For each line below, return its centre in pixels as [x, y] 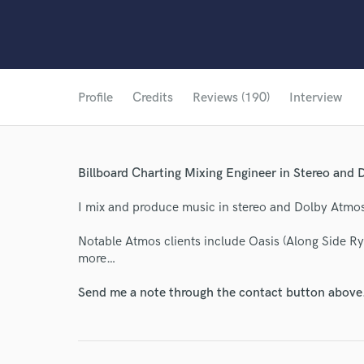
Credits [153, 98]
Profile [95, 98]
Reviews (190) [231, 98]
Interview [316, 98]
